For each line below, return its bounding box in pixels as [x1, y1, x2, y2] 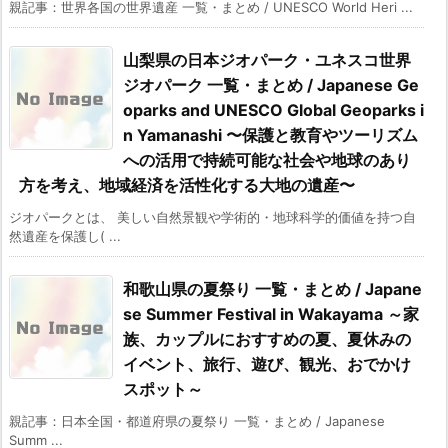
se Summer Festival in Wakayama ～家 [123, 304, 419, 325]
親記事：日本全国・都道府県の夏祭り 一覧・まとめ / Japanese [9, 413, 385, 430]
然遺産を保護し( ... [9, 228, 121, 245]
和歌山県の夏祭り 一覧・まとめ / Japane [123, 279, 422, 300]
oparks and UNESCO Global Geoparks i [123, 100, 424, 121]
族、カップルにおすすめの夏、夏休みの [123, 329, 411, 350]
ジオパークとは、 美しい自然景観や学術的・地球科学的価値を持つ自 [9, 209, 416, 226]
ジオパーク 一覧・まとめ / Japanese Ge [123, 75, 419, 96]
